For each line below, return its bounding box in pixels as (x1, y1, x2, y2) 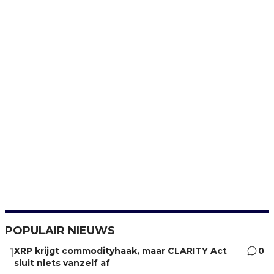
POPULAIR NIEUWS (5, 223, 115, 237)
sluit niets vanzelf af (14, 257, 110, 268)
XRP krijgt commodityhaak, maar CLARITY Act (14, 245, 227, 256)
